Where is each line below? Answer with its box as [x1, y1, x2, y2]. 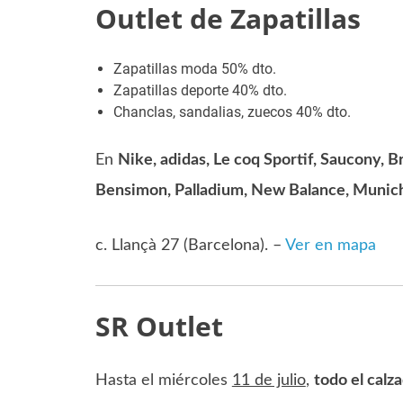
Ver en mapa [284, 237, 376, 254]
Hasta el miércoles [94, 372, 232, 390]
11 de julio [231, 372, 306, 390]
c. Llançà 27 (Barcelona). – [94, 237, 285, 254]
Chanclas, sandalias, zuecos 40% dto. [112, 103, 351, 121]
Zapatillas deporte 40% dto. [112, 81, 287, 99]
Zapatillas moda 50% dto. [112, 59, 276, 77]
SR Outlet [94, 307, 223, 345]
